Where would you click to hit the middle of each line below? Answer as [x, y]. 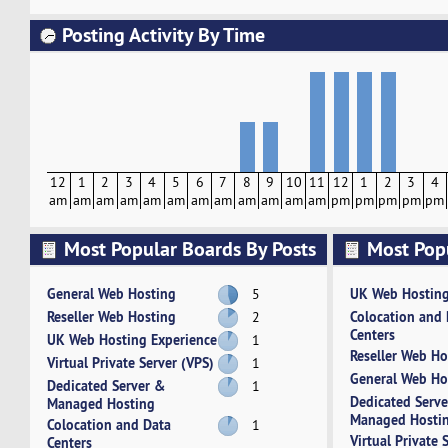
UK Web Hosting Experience [132, 339]
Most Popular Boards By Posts [189, 248]
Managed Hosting [101, 403]
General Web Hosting [112, 293]
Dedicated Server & [106, 385]
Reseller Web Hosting [112, 316]
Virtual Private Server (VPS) [131, 362]
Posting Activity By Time [163, 35]
